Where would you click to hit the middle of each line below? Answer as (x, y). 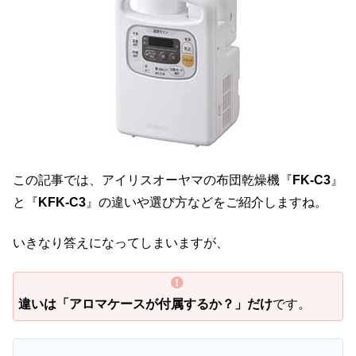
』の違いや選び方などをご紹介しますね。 (207, 203)
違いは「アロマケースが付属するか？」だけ (145, 304)
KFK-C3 (62, 203)
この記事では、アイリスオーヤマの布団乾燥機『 (153, 180)
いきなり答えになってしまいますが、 (121, 242)
